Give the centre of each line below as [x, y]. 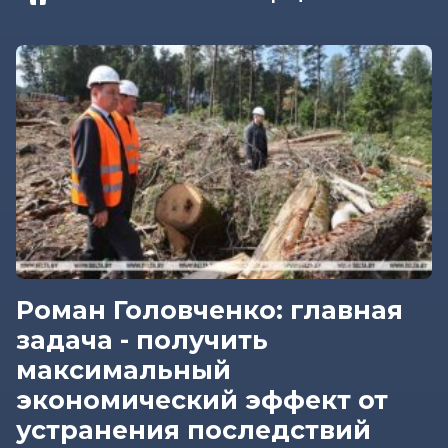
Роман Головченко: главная [209, 309]
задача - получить [142, 339]
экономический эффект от [202, 399]
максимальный [123, 369]
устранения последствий [193, 429]
